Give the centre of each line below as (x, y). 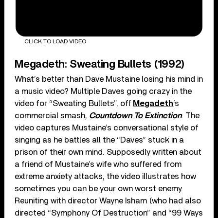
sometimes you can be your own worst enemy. (99, 188)
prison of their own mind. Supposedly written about (108, 152)
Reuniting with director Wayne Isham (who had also (108, 200)
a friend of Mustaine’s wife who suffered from (98, 164)
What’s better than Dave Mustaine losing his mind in (109, 79)
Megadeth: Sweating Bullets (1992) (100, 64)
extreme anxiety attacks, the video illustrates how (106, 176)
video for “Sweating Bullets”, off (74, 103)
